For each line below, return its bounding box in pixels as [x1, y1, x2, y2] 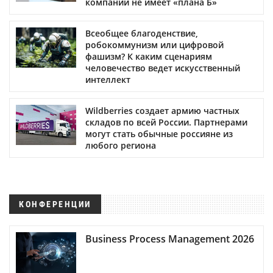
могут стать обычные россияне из [85, 127, 233, 140]
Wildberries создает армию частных [85, 104, 239, 116]
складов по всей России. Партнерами [85, 116, 247, 128]
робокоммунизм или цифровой [85, 38, 224, 51]
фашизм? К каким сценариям [85, 50, 212, 62]
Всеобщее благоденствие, [85, 27, 198, 39]
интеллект [85, 73, 130, 85]
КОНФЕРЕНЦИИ [19, 199, 91, 209]
